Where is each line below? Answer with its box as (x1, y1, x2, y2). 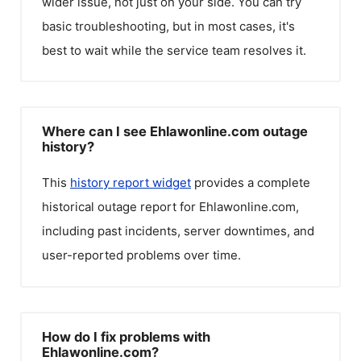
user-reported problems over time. (42, 247, 241, 263)
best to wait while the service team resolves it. (42, 42, 306, 58)
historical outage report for (42, 199, 199, 214)
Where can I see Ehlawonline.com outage (42, 123, 308, 139)
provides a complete (191, 175, 310, 190)
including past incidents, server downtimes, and (42, 223, 314, 239)
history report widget (70, 175, 191, 190)
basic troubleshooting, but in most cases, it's (42, 18, 295, 34)
